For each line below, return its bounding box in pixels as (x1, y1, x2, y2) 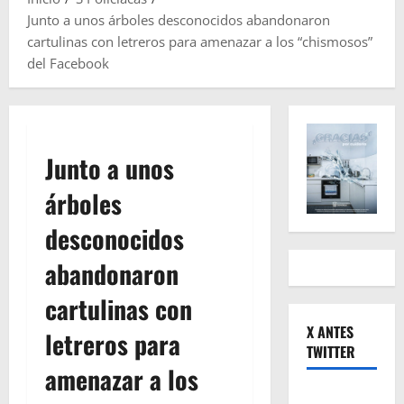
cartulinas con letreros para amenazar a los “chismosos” (27, 32, 372, 51)
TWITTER (306, 341, 355, 363)
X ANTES (306, 321, 353, 344)
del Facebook (27, 54, 109, 73)
